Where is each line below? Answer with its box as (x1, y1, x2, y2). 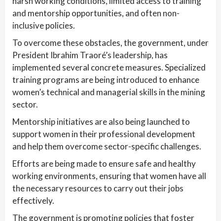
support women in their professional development (12, 129, 195, 139)
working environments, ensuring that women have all (12, 171, 206, 181)
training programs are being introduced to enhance (12, 74, 199, 85)
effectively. (12, 195, 54, 206)
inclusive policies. (12, 20, 75, 31)
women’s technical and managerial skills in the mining (12, 87, 205, 97)
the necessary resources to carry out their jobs (12, 183, 184, 193)
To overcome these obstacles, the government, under (12, 37, 209, 48)
